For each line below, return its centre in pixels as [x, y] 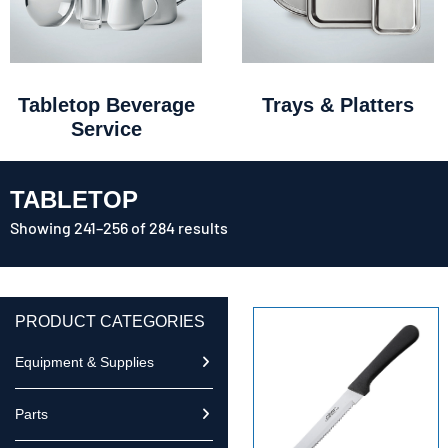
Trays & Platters [338, 104]
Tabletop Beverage [106, 104]
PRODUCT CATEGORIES [110, 321]
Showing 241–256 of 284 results [119, 227]
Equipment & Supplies [84, 361]
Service [106, 128]
